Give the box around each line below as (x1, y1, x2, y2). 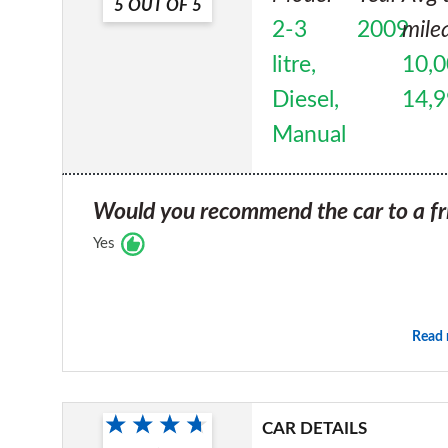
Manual (272, 122, 347, 147)
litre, (272, 52, 317, 77)
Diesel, (272, 87, 340, 112)
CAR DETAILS (262, 419, 368, 437)
